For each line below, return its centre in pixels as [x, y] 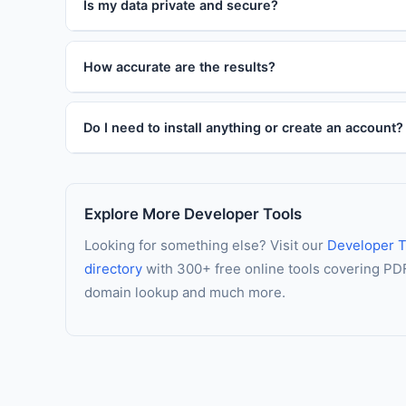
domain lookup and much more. [185, 293]
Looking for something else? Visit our [206, 246]
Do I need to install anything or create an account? [244, 128]
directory [113, 269]
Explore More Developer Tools [193, 214]
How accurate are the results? [180, 66]
